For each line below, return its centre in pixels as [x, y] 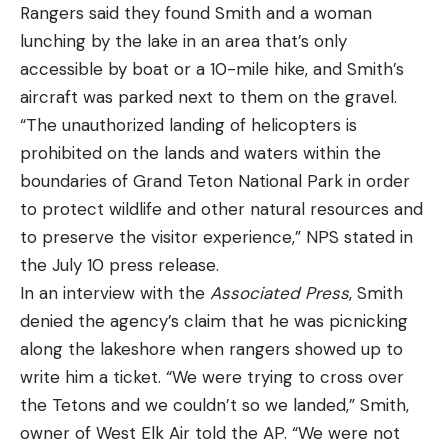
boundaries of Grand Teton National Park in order [215, 180]
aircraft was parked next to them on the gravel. [208, 96]
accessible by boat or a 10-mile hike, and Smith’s [212, 68]
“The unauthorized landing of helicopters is [188, 124]
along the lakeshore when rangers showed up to [211, 348]
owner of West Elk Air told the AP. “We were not [210, 432]
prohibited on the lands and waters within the [200, 152]
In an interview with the [115, 292]
